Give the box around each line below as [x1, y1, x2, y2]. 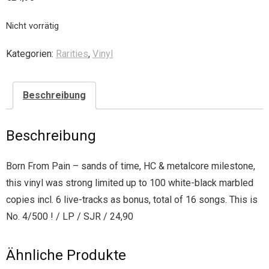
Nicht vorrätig [6, 20, 59, 31]
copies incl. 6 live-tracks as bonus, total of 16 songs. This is [6, 193, 258, 205]
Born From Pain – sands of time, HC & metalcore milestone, [6, 160, 255, 172]
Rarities [56, 47, 88, 59]
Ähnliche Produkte [6, 246, 126, 264]
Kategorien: [6, 47, 56, 59]
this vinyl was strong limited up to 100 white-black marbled [6, 177, 253, 189]
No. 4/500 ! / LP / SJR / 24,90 [6, 210, 133, 222]
